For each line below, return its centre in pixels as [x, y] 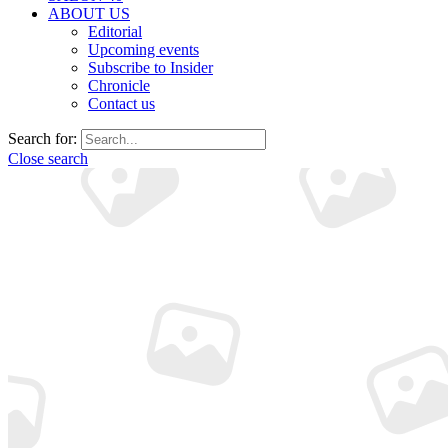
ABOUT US [89, 13]
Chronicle [119, 85]
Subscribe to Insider [150, 67]
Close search [48, 158]
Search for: [42, 138]
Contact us [121, 103]
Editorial [115, 31]
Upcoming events [143, 49]
